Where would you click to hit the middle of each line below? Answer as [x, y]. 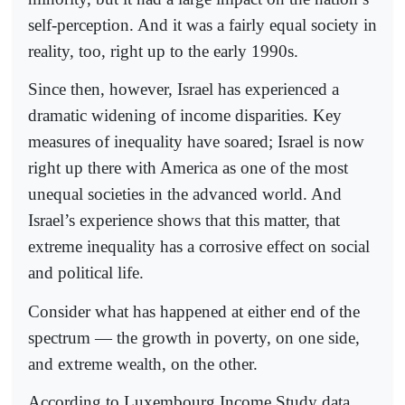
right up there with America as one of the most [188, 168]
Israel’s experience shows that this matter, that [184, 221]
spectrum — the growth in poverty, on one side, [194, 337]
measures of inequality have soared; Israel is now [196, 142]
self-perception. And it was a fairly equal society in [202, 25]
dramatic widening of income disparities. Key [185, 116]
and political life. [86, 273]
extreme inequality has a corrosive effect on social [199, 247]
